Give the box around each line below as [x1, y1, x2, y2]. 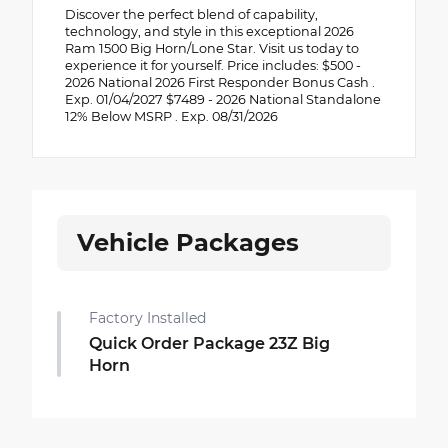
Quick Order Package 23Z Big [89, 333, 330, 353]
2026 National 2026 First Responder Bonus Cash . [65, 74, 375, 90]
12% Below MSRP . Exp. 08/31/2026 [65, 108, 278, 124]
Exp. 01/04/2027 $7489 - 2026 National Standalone [65, 91, 381, 107]
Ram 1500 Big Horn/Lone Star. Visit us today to [65, 40, 359, 56]
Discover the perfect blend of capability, [65, 6, 318, 22]
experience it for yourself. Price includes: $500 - [65, 57, 361, 73]
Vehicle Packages [77, 227, 299, 257]
